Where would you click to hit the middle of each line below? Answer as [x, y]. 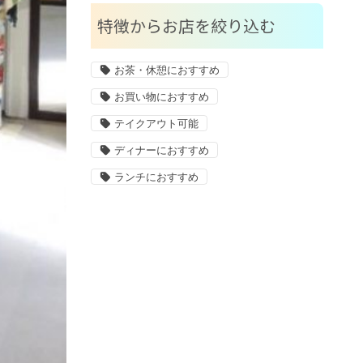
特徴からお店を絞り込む [186, 26]
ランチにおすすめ [156, 177]
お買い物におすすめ [161, 97]
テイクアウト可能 [156, 124]
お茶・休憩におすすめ [167, 70]
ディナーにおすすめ [161, 151]
